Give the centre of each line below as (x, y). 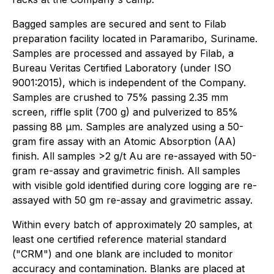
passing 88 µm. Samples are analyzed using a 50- (128, 127)
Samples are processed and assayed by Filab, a (123, 53)
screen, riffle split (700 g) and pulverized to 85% (125, 112)
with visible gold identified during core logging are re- (135, 185)
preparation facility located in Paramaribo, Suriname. (135, 39)
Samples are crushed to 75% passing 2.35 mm (120, 97)
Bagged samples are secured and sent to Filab (119, 24)
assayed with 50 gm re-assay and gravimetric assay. (132, 200)
